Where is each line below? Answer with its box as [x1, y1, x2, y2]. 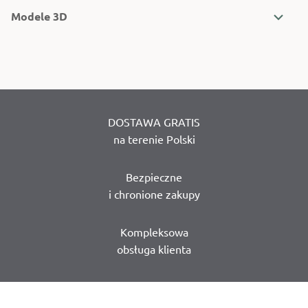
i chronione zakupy [108, 187, 200, 201]
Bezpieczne [126, 170, 182, 184]
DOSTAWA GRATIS [108, 115, 200, 129]
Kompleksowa [120, 225, 188, 239]
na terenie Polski [113, 132, 195, 146]
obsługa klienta [117, 242, 191, 256]
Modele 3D [11, 9, 67, 24]
